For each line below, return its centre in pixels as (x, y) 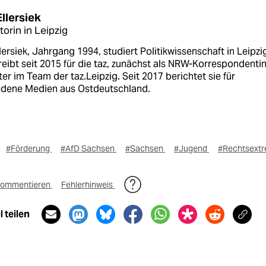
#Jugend (191, 148)
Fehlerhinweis (88, 184)
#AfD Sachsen (88, 148)
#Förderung (29, 148)
